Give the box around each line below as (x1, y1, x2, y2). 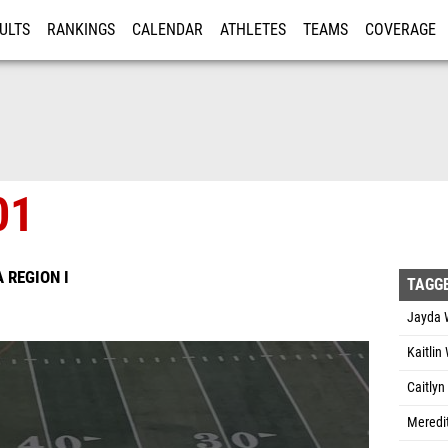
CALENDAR (132, 21, 203, 39)
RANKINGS (47, 21, 115, 39)
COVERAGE (365, 21, 436, 39)
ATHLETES (220, 21, 286, 39)
